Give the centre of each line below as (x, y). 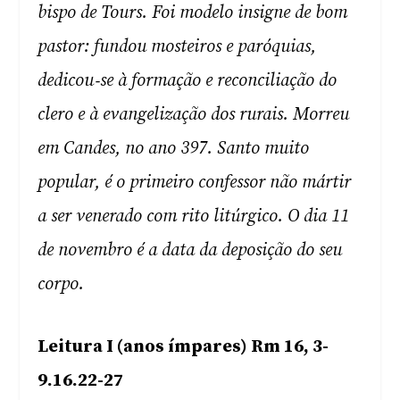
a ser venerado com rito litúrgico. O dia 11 (194, 217)
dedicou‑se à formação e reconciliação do (187, 81)
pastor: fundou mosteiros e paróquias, (177, 47)
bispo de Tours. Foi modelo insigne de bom (193, 13)
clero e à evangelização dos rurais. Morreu (194, 115)
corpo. (61, 284)
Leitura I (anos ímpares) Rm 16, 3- (183, 347)
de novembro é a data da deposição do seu (190, 250)
